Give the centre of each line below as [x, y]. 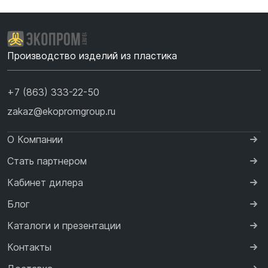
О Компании [35, 140]
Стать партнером [47, 161]
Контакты [29, 247]
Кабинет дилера [45, 183]
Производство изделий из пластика [92, 56]
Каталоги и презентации [64, 226]
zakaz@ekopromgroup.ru [61, 112]
